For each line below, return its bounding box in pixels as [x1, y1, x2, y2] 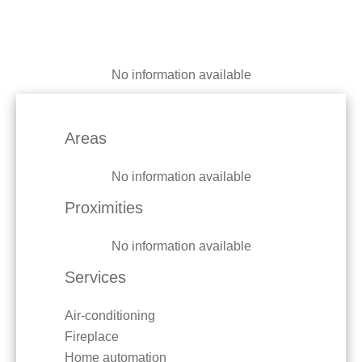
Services [65, 268, 126, 286]
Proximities [65, 199, 143, 217]
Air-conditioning [65, 309, 155, 322]
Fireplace [65, 330, 119, 343]
